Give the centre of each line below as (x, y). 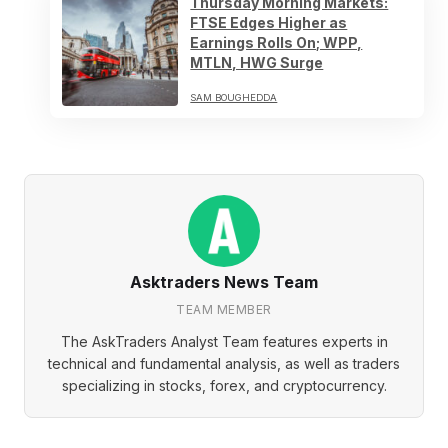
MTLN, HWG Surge (257, 62)
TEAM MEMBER (224, 310)
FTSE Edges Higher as (269, 22)
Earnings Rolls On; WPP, (276, 42)
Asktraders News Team (224, 282)
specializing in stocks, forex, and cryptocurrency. (224, 386)
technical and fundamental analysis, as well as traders (224, 364)
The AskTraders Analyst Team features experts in (224, 342)
